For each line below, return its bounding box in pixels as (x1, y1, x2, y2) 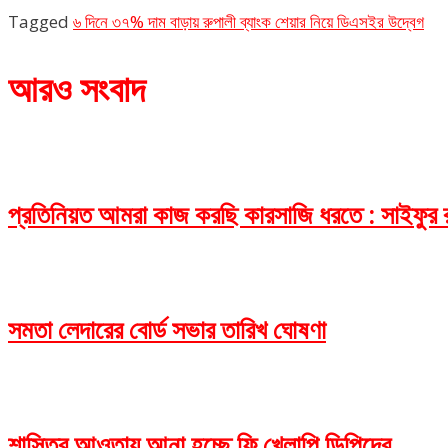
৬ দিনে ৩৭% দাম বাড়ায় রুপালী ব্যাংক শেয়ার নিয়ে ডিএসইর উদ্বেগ (73, 10, 424, 34)
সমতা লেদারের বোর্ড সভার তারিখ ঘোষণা (8, 315, 326, 346)
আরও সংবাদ (8, 69, 145, 112)
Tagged (8, 10, 73, 34)
